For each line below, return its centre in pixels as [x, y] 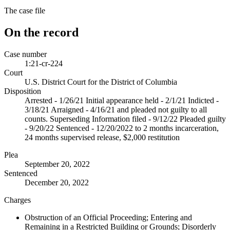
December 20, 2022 [57, 182]
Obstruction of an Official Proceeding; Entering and [108, 217]
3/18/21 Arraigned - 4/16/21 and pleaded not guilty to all [116, 109]
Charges [17, 200]
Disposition [23, 91]
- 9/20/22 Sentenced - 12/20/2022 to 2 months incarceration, [122, 128]
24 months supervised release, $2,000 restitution [102, 137]
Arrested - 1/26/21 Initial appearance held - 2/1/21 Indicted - [122, 100]
